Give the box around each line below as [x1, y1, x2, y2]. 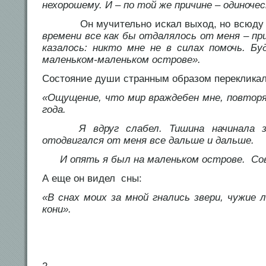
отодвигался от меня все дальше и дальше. [42, 135, 254, 147]
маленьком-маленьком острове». [42, 54, 201, 66]
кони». [42, 204, 71, 216]
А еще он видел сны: [42, 173, 142, 185]
